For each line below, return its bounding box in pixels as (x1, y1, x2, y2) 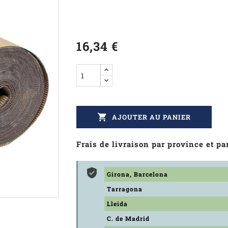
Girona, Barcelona (106, 170, 168, 178)
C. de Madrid (106, 214, 150, 222)
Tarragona (106, 185, 142, 193)
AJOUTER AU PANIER (111, 112, 191, 122)
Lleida (106, 199, 128, 208)
